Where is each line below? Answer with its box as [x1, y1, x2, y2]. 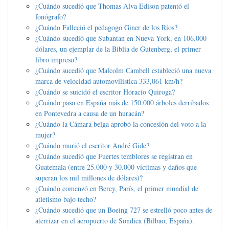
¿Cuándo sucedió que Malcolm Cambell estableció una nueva [35, 65, 211, 76]
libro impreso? [35, 55, 77, 65]
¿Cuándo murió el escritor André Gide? [35, 141, 149, 151]
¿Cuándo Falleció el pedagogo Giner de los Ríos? [35, 22, 177, 33]
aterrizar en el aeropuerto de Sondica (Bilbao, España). [35, 216, 194, 226]
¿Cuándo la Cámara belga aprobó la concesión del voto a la [35, 119, 206, 129]
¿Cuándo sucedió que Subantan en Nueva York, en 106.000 [35, 33, 207, 43]
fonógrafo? [35, 12, 66, 22]
